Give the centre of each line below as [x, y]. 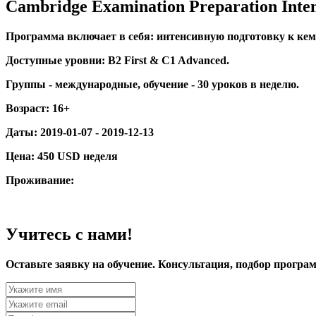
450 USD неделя [78, 156]
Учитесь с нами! [69, 234]
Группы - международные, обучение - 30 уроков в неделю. [152, 84]
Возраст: [28, 108]
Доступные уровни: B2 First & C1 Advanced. [117, 60]
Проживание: [40, 180]
